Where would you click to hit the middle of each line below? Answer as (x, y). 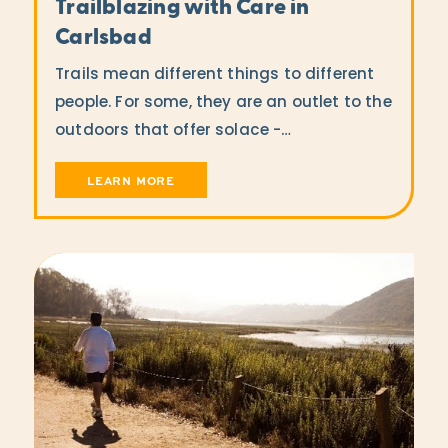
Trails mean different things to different (215, 76)
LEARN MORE (131, 180)
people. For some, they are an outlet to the (223, 104)
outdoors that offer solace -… (173, 132)
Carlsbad (103, 39)
